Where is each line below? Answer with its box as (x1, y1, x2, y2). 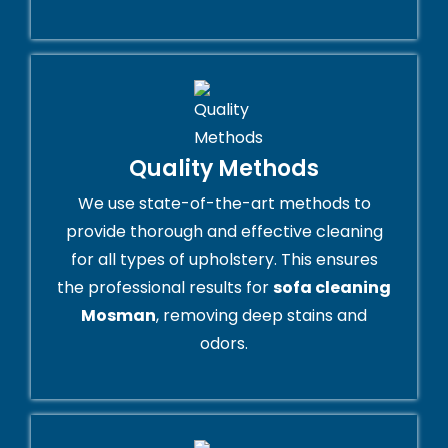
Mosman (81, 304, 156, 328)
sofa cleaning (273, 276, 391, 300)
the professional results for (57, 276, 273, 300)
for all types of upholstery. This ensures (70, 248, 378, 272)
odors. (200, 332, 248, 356)
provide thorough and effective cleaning (65, 220, 383, 244)
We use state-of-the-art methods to (77, 192, 371, 216)
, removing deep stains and (156, 304, 367, 328)
